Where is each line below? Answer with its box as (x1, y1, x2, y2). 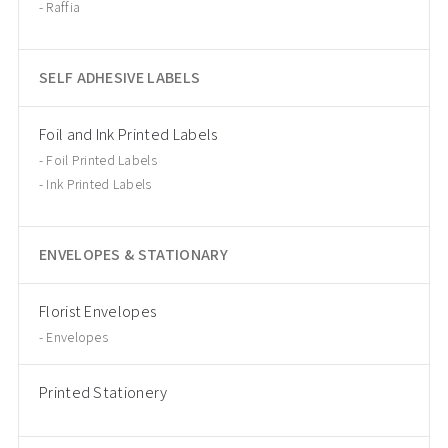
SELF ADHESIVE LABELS (38, 67, 201, 88)
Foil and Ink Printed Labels (38, 124, 218, 145)
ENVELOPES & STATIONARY (38, 244, 228, 265)
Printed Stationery (38, 382, 168, 403)
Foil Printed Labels (46, 151, 157, 169)
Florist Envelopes (38, 301, 157, 322)
